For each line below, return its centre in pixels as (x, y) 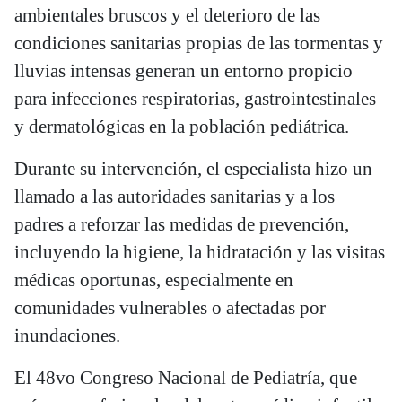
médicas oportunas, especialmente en (154, 280)
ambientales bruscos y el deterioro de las (167, 15)
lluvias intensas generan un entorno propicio (184, 70)
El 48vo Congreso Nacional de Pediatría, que (186, 377)
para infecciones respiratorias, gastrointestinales (195, 98)
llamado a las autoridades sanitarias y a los (175, 196)
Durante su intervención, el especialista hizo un (193, 168)
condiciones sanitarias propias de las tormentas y (199, 43)
